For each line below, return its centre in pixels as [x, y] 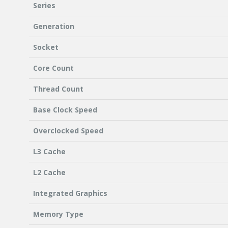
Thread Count [58, 89]
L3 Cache [49, 152]
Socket [46, 47]
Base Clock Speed [65, 110]
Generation [54, 26]
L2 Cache [49, 173]
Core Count [53, 68]
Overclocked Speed [68, 131]
